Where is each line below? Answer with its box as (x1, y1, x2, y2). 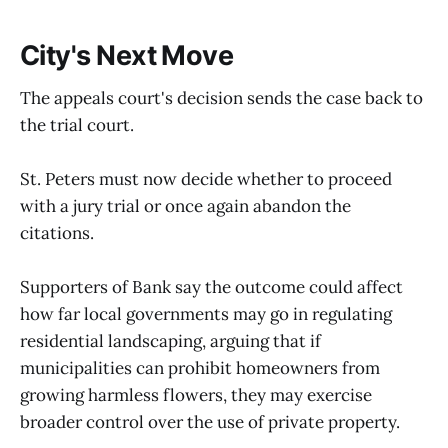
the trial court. (20, 113, 134, 136)
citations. (20, 221, 94, 244)
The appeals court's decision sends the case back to (20, 86, 423, 109)
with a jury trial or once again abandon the (20, 194, 351, 217)
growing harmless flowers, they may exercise (20, 383, 372, 406)
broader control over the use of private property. (20, 410, 400, 433)
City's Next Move (20, 38, 234, 72)
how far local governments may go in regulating (20, 302, 392, 325)
